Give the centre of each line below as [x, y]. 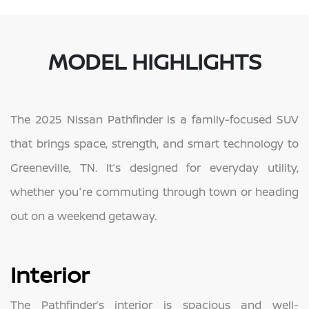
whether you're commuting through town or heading [154, 192]
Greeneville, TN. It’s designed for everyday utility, [154, 168]
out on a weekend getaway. [83, 216]
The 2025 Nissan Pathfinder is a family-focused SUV [154, 120]
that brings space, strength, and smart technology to [154, 144]
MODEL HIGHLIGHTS [154, 62]
